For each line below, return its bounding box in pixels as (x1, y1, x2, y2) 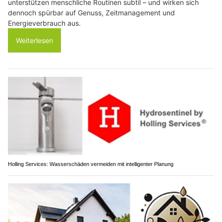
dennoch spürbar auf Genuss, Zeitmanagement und (8, 8, 175, 17)
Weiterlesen (16, 36, 53, 45)
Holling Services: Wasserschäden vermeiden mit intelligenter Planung (8, 161, 173, 167)
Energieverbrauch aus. (8, 18, 81, 27)
